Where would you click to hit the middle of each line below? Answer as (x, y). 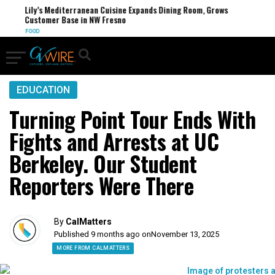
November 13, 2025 (185, 234)
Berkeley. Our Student (103, 163)
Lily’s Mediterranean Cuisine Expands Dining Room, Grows (122, 10)
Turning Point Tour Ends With (132, 119)
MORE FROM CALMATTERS (93, 248)
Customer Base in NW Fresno (71, 19)
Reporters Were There (101, 185)
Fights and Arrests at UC (114, 141)
